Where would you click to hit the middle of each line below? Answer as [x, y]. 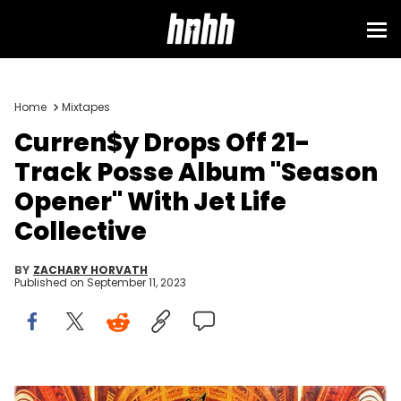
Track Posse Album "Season [196, 172]
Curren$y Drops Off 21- [162, 143]
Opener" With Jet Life [150, 202]
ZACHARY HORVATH [90, 270]
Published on [51, 282]
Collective [81, 231]
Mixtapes [86, 107]
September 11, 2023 [137, 282]
